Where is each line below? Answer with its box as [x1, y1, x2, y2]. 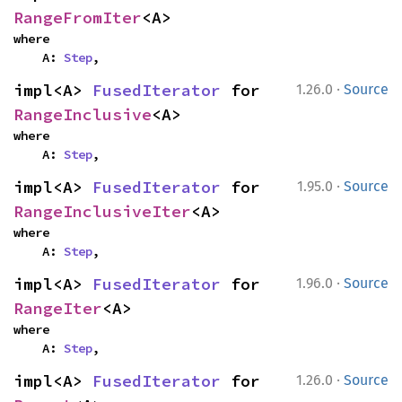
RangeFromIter [13, 7, 142, 28]
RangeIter [13, 298, 102, 319]
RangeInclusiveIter [13, 201, 191, 222]
